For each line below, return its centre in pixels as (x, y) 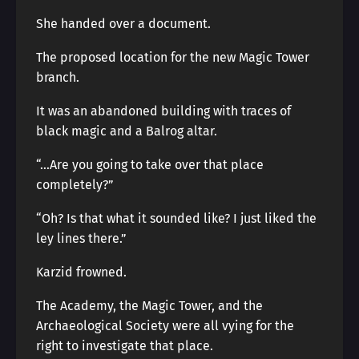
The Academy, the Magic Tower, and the (149, 306)
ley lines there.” (81, 238)
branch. (58, 77)
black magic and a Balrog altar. (127, 131)
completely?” (75, 185)
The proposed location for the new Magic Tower (173, 57)
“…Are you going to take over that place (150, 165)
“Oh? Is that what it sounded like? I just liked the (176, 218)
